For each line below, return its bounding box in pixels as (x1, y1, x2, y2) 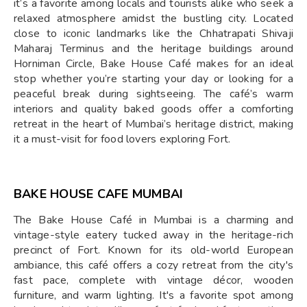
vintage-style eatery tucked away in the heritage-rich (14, 228, 293, 243)
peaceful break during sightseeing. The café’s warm (14, 86, 293, 101)
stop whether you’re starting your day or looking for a (14, 71, 293, 86)
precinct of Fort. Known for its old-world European (14, 243, 293, 258)
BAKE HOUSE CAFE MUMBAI (14, 186, 184, 202)
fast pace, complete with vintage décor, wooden (14, 273, 293, 288)
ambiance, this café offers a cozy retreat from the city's (14, 258, 293, 273)
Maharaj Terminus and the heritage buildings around (14, 41, 293, 56)
